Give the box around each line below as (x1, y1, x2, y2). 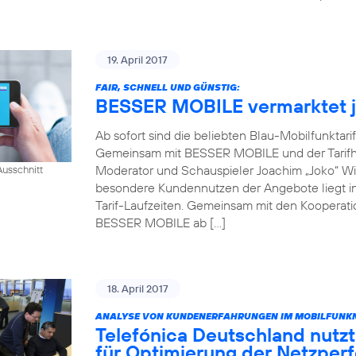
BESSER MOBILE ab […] (95, 215, 226, 230)
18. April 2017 (107, 282, 168, 295)
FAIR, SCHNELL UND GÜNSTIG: (95, 81, 240, 93)
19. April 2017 (107, 53, 168, 66)
